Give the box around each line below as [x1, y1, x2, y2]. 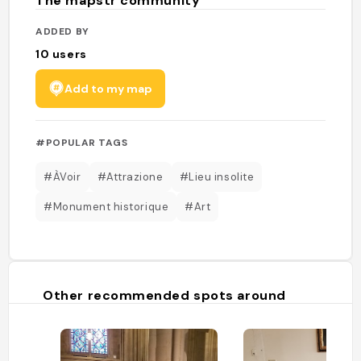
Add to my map [64, 81, 153, 96]
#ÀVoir [44, 169, 81, 184]
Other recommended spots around [43, 286, 286, 304]
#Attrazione [97, 169, 164, 184]
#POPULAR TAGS [35, 135, 128, 149]
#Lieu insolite [179, 169, 255, 184]
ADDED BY [35, 24, 89, 38]
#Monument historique [44, 199, 169, 214]
